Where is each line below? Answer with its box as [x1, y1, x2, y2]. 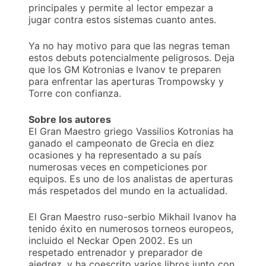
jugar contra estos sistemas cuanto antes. [28, 14, 216, 26]
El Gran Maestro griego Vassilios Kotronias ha [28, 125, 233, 138]
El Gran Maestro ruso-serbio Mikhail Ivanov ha [28, 211, 236, 223]
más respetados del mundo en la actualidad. [28, 185, 227, 197]
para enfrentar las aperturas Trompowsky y [28, 75, 224, 88]
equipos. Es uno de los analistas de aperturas [28, 173, 233, 185]
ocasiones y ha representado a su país [28, 149, 201, 161]
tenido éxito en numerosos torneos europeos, [28, 223, 233, 235]
